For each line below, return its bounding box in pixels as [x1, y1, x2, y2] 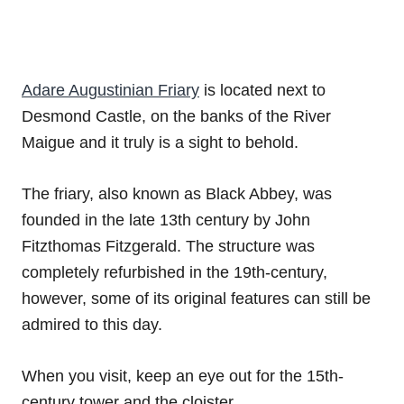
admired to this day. [22, 315, 162, 334]
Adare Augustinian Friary [22, 80, 199, 99]
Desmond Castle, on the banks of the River [22, 106, 331, 125]
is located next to [199, 80, 326, 99]
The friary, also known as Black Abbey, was [22, 184, 332, 203]
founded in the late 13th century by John [22, 210, 310, 229]
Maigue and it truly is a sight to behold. [22, 133, 298, 151]
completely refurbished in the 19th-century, [22, 262, 327, 281]
